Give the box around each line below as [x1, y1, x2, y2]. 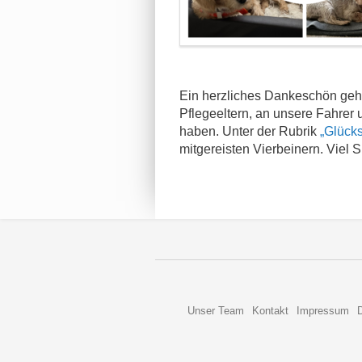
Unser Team [187, 305, 244, 317]
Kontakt [252, 305, 288, 317]
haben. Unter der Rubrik [179, 124, 320, 138]
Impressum [297, 305, 349, 317]
